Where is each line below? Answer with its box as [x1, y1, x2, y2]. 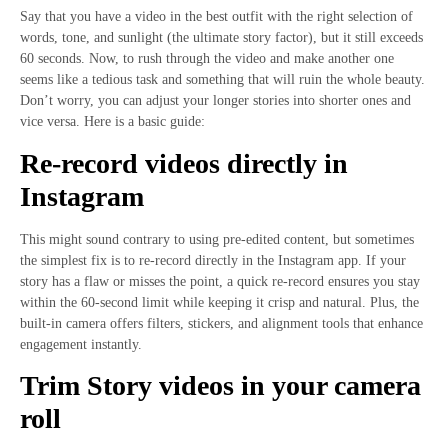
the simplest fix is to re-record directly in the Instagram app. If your [20, 252, 406, 268]
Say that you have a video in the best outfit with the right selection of [20, 9, 413, 25]
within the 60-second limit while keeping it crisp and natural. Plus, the [20, 294, 419, 310]
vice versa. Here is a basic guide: [20, 114, 205, 130]
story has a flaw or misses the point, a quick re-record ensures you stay [20, 273, 420, 289]
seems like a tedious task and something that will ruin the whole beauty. [20, 72, 425, 88]
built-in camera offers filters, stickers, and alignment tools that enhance [20, 315, 423, 331]
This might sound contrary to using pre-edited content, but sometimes [20, 231, 414, 247]
